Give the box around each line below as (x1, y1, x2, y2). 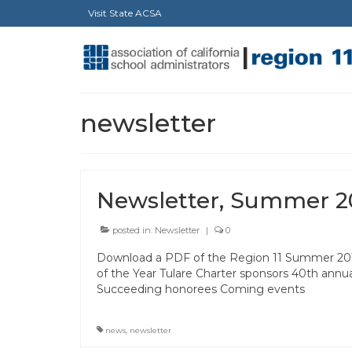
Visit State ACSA (88, 7, 162, 19)
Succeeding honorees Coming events (97, 281, 305, 296)
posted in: (110, 224, 155, 236)
